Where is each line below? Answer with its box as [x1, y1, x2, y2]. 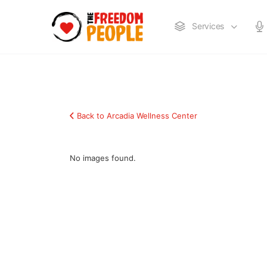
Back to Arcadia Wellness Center [77, 111, 197, 120]
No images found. [70, 153, 136, 163]
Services [192, 21, 225, 31]
